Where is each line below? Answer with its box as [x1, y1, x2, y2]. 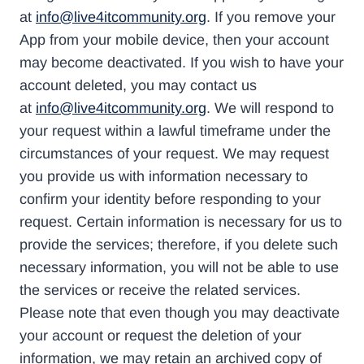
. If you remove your [206, 9, 336, 26]
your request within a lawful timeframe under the [19, 123, 331, 140]
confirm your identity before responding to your [19, 191, 321, 208]
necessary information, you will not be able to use [19, 259, 339, 276]
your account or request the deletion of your [19, 327, 301, 344]
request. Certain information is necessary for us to [19, 214, 342, 231]
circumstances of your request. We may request [19, 145, 329, 162]
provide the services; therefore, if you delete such [19, 236, 338, 253]
